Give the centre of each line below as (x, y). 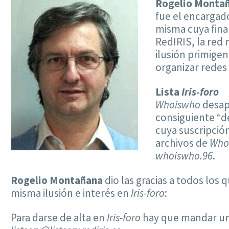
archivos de (182, 143)
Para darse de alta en (59, 218)
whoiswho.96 (184, 156)
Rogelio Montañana (57, 180)
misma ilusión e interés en (71, 193)
